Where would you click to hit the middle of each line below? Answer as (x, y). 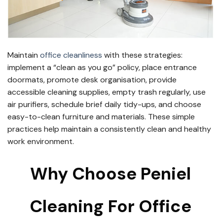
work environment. (41, 141)
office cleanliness (71, 55)
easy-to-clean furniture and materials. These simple (101, 116)
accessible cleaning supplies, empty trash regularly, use (107, 92)
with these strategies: (142, 55)
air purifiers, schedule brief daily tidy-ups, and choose (104, 104)
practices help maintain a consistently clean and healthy (109, 129)
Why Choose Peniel (110, 174)
